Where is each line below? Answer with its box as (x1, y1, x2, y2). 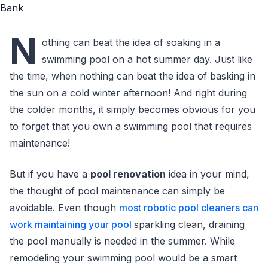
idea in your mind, (166, 168, 249, 180)
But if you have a (10, 168, 90, 180)
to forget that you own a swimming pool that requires (10, 120, 252, 132)
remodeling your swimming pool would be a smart (10, 252, 237, 264)
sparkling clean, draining (134, 218, 245, 230)
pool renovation (90, 168, 166, 180)
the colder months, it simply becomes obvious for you (10, 103, 255, 115)
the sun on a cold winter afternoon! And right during (10, 87, 247, 99)
